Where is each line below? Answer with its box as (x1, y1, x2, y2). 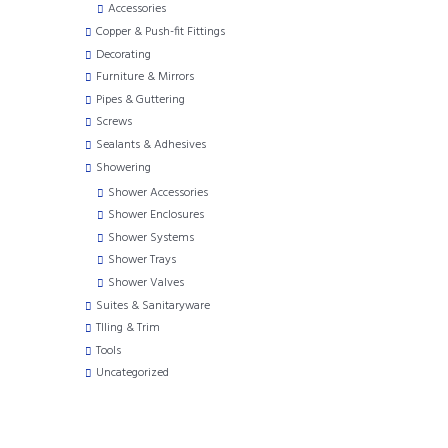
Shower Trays (108, 250, 176, 271)
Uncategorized (96, 363, 169, 384)
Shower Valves (108, 272, 184, 293)
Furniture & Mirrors (96, 67, 194, 88)
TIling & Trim (96, 318, 160, 339)
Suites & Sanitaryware (96, 295, 210, 316)
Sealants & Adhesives (96, 135, 206, 155)
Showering (96, 157, 151, 178)
